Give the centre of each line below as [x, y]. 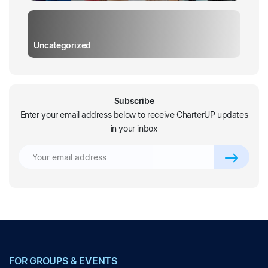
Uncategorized [62, 45]
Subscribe [134, 101]
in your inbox [134, 128]
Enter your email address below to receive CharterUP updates [134, 115]
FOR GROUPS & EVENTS [63, 261]
